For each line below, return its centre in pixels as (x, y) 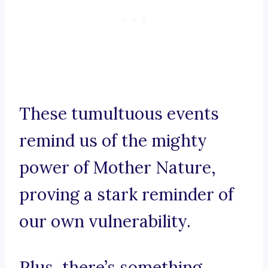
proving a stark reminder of (127, 195)
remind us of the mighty (113, 141)
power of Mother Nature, (118, 168)
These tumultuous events (119, 114)
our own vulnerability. (105, 222)
